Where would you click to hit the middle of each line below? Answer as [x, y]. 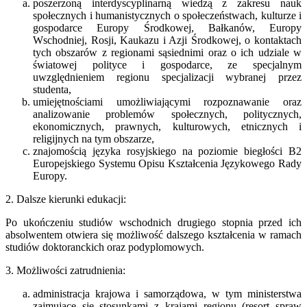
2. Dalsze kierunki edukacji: [66, 199]
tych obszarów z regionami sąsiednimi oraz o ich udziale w [167, 52]
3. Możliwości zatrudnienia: [65, 270]
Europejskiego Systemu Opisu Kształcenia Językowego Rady [167, 163]
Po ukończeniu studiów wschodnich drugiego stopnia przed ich [153, 222]
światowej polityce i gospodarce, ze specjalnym [167, 64]
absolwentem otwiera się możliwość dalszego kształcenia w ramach [153, 234]
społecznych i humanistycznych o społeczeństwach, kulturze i [167, 15]
